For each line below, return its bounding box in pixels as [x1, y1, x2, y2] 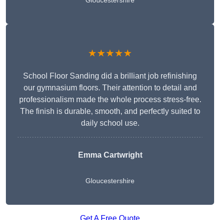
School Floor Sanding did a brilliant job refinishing [23, 72, 197, 81]
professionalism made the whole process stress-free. [19, 95, 201, 104]
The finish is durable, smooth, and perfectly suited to [20, 107, 200, 116]
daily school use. [81, 119, 139, 128]
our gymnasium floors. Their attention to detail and [23, 83, 197, 92]
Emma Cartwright [78, 151, 142, 160]
